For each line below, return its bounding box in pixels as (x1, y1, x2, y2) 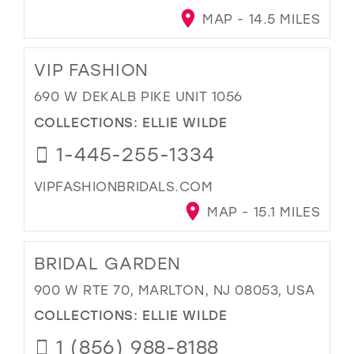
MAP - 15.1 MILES (202, 203, 321, 220)
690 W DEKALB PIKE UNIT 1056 (33, 88, 243, 105)
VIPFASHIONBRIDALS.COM (33, 177, 213, 194)
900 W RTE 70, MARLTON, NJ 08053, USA (33, 281, 316, 298)
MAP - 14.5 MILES (198, 10, 321, 28)
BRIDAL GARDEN (33, 251, 181, 274)
